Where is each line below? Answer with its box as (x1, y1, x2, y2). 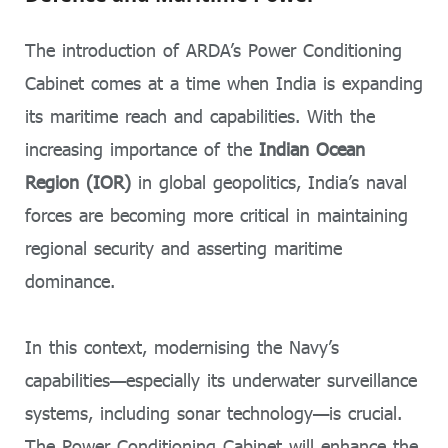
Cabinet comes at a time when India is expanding (25, 71, 423, 94)
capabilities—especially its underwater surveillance (25, 369, 417, 392)
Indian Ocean (259, 137, 365, 160)
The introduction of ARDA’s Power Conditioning (25, 38, 402, 61)
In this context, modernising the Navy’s (25, 336, 339, 359)
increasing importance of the (25, 137, 259, 160)
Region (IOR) (25, 170, 131, 193)
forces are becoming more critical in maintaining (25, 203, 408, 226)
